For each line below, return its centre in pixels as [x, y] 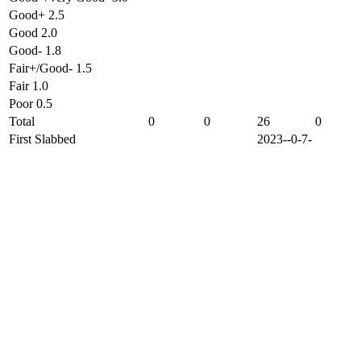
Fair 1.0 [29, 86]
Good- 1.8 [35, 50]
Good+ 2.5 [37, 15]
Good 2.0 [33, 33]
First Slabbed [42, 139]
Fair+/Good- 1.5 [50, 68]
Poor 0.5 [31, 104]
